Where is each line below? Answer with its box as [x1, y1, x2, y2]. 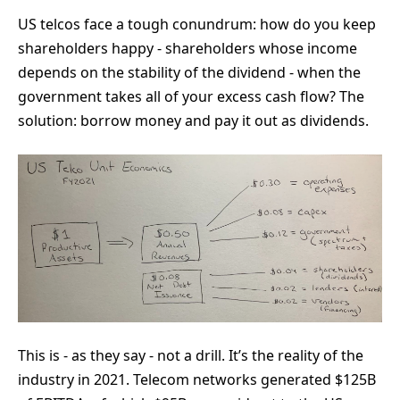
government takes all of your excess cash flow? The [18, 87, 364, 107]
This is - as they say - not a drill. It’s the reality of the [18, 345, 363, 365]
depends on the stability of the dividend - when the [18, 62, 361, 83]
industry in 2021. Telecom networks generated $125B [18, 369, 376, 389]
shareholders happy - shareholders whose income [18, 38, 357, 59]
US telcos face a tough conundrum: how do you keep [18, 14, 376, 35]
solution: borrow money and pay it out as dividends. [18, 111, 369, 131]
